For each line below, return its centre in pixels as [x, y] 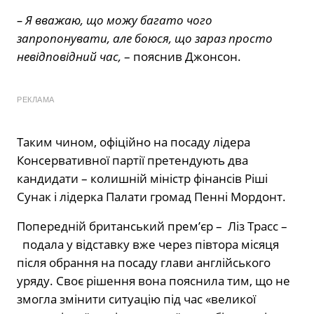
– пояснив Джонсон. [181, 56]
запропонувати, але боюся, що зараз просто [145, 38]
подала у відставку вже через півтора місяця [148, 244]
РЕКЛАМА [36, 99]
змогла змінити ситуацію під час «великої [136, 299]
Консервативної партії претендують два [132, 160]
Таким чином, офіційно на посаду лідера [134, 142]
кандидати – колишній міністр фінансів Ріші [142, 178]
